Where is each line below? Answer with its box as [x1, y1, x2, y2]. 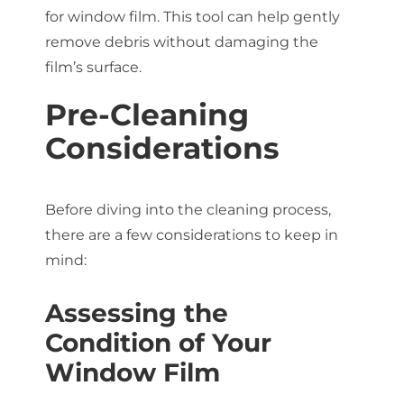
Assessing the [44, 297, 228, 328]
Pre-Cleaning [44, 96, 249, 133]
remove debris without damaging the [44, 32, 318, 50]
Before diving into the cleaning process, [44, 200, 331, 218]
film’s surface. [44, 58, 142, 76]
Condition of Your [44, 326, 271, 358]
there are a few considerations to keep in [44, 225, 338, 243]
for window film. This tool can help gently [44, 7, 340, 25]
